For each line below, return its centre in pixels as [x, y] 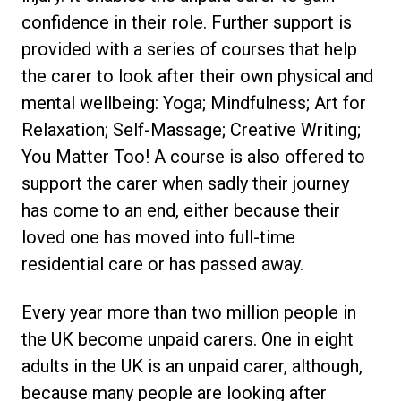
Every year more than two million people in [189, 312]
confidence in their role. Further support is [187, 22]
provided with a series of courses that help [189, 49]
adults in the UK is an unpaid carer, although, [192, 366]
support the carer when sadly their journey [185, 183]
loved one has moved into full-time [158, 237]
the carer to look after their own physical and [197, 76]
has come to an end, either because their [181, 210]
